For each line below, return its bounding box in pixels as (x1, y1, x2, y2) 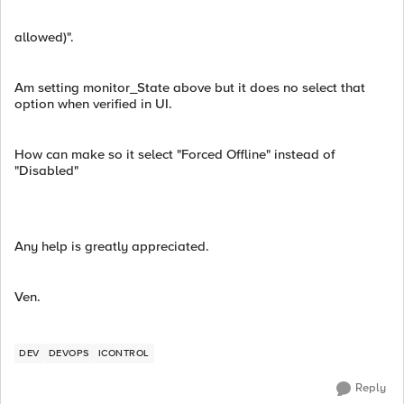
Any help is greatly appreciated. (14, 238, 209, 254)
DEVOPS (48, 347, 89, 359)
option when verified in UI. (14, 96, 172, 112)
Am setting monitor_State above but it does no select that (14, 79, 365, 96)
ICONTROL (97, 347, 150, 359)
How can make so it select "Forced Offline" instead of (14, 146, 335, 162)
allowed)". (14, 29, 74, 45)
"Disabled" (14, 162, 78, 179)
